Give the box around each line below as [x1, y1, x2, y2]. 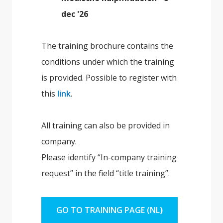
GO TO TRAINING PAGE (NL [56, 204, 160, 216]
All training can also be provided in [41, 119, 170, 131]
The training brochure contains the [41, 40, 174, 51]
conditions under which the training [41, 56, 175, 67]
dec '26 [61, 8, 89, 19]
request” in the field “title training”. [41, 167, 170, 179]
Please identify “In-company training [41, 151, 177, 163]
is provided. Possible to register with [41, 72, 177, 83]
